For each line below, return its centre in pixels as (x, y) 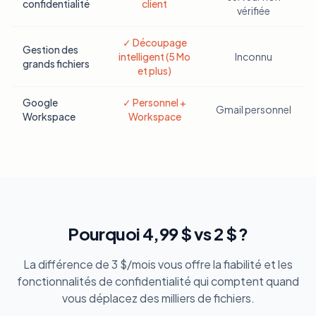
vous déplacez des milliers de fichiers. (158, 298)
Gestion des (50, 49)
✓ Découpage (154, 42)
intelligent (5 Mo (154, 56)
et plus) (154, 71)
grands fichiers (56, 63)
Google (40, 102)
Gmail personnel (254, 109)
